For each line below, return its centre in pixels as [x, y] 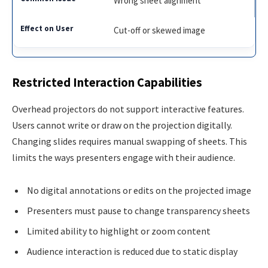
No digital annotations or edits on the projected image [139, 191]
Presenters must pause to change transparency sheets [138, 211]
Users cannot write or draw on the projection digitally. [122, 125]
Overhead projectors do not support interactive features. [128, 109]
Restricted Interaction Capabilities [107, 83]
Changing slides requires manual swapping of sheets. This [130, 141]
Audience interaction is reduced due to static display [132, 252]
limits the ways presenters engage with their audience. [124, 157]
